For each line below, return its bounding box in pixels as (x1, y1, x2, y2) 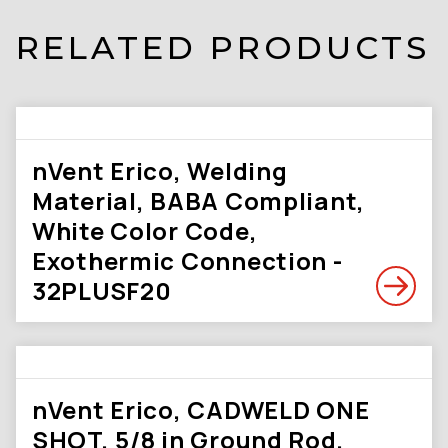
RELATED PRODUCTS (16, 28, 430, 67)
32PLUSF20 (32, 274, 172, 307)
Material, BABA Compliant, (32, 184, 365, 217)
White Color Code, (32, 214, 258, 247)
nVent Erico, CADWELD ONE (32, 393, 370, 426)
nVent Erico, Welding (32, 154, 288, 187)
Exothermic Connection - (32, 244, 343, 277)
